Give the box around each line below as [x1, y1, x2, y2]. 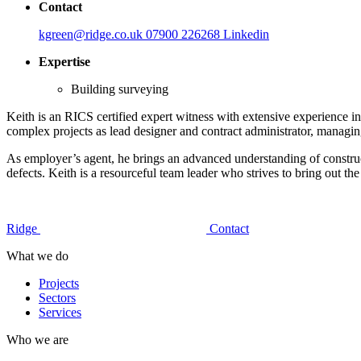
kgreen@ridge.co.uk [39, 27, 146, 41]
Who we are [6, 332, 68, 346]
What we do [6, 248, 68, 263]
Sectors [39, 290, 76, 305]
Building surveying [71, 81, 168, 96]
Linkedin [223, 27, 269, 41]
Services [39, 305, 81, 319]
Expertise [39, 54, 90, 68]
